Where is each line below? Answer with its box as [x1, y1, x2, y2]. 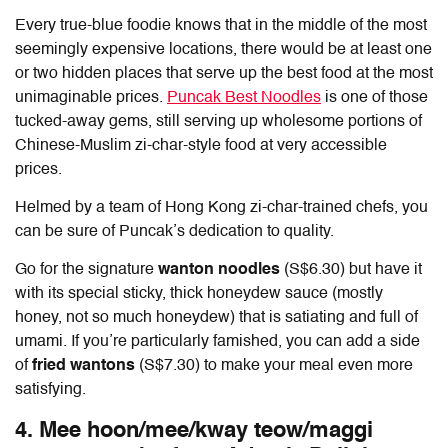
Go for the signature [15, 261, 158, 278]
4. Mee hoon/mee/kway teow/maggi [15, 419, 373, 442]
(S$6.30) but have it [280, 261, 422, 278]
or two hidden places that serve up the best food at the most [15, 65, 433, 82]
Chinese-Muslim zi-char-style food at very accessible [15, 137, 387, 154]
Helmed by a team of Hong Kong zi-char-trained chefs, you [15, 199, 428, 216]
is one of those [321, 89, 428, 106]
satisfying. [15, 381, 86, 398]
